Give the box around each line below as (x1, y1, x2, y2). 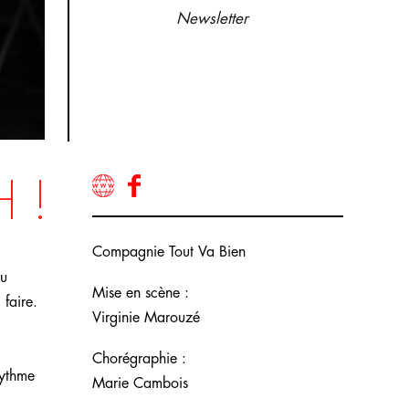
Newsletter (176, 11, 249, 26)
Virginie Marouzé (92, 310, 200, 326)
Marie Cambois (92, 376, 188, 392)
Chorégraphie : (92, 351, 186, 367)
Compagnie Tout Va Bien (92, 245, 246, 260)
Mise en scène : (92, 286, 189, 301)
